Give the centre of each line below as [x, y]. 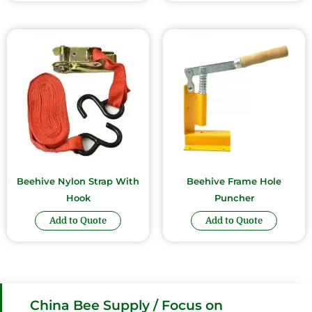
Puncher [234, 198]
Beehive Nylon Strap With [78, 181]
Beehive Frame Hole [234, 181]
